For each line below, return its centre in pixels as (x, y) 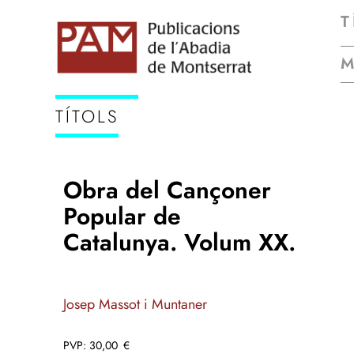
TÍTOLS (87, 116)
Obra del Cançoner (167, 190)
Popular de (122, 216)
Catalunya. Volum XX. (179, 242)
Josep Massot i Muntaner (135, 304)
